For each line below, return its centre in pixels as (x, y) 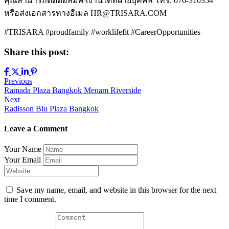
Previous (18, 81)
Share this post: (37, 52)
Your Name (23, 149)
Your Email (22, 160)
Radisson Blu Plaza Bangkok (51, 108)
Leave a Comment (36, 129)
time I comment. (30, 199)
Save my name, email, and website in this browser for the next (116, 190)
